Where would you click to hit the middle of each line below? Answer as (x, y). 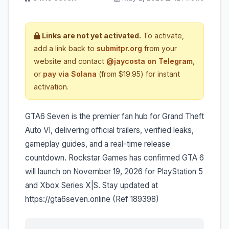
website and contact (70, 61)
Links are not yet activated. (91, 35)
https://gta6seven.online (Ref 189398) (92, 199)
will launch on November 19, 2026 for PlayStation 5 (114, 171)
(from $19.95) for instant (138, 74)
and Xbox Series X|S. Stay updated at (91, 185)
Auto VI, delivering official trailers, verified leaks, (109, 130)
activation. (51, 86)
